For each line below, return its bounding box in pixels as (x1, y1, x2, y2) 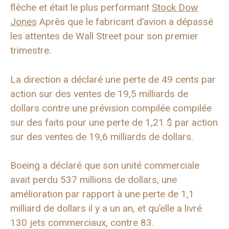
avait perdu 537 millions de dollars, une (10, 174, 177, 186)
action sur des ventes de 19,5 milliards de (10, 87, 188, 100)
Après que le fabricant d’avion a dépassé (37, 16, 213, 28)
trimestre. (10, 44, 51, 56)
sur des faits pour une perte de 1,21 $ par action (10, 116, 218, 128)
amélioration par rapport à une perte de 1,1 (10, 188, 194, 200)
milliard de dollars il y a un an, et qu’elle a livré (10, 202, 202, 214)
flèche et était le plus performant (10, 2, 152, 13)
